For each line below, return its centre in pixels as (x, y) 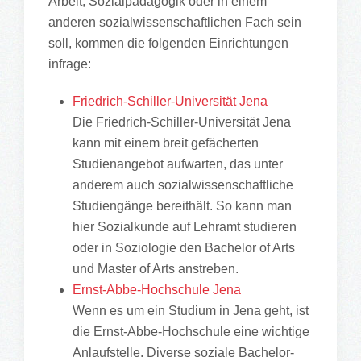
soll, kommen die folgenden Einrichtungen (168, 43)
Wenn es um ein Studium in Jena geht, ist (191, 311)
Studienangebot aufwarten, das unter (178, 164)
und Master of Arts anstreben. (156, 269)
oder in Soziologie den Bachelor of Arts (184, 248)
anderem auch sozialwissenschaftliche (183, 185)
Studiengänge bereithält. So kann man (182, 206)
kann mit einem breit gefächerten (166, 143)
